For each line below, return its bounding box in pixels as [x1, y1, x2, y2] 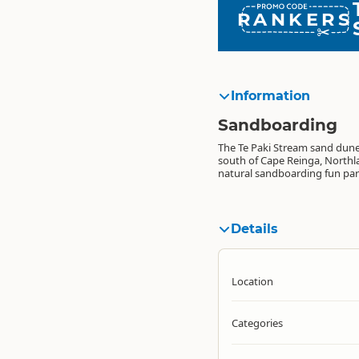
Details [231, 220, 278, 236]
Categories [232, 315, 283, 330]
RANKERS [237, 7, 353, 30]
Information [231, 88, 310, 103]
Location [232, 273, 273, 288]
